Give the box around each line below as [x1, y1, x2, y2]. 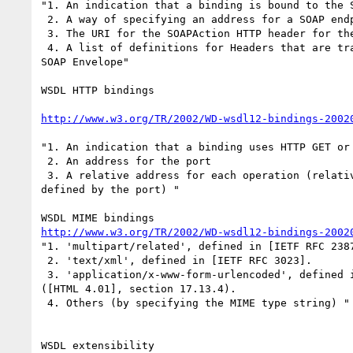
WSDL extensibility [41, 339, 154, 351]
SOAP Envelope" [41, 55, 129, 68]
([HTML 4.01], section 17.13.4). [41, 282, 236, 295]
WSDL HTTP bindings [41, 84, 154, 96]
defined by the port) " [41, 183, 180, 195]
